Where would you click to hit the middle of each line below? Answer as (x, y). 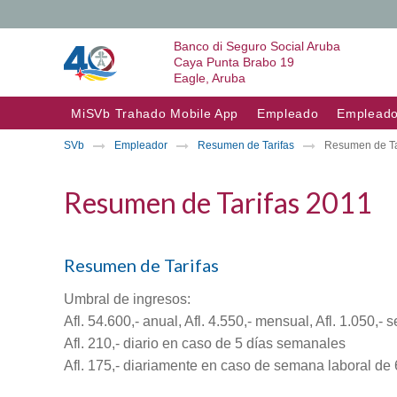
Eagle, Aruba (210, 78)
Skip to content (101, 108)
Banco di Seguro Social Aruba (257, 46)
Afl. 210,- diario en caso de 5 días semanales (205, 343)
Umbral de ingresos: (127, 299)
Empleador (141, 146)
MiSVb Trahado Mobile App (155, 113)
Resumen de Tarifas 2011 (218, 202)
